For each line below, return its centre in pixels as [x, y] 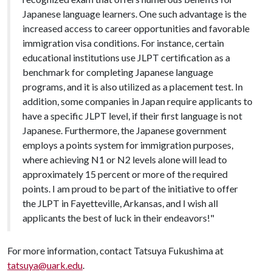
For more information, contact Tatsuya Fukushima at [115, 250]
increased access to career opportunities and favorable [136, 28]
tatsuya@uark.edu [45, 265]
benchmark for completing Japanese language [118, 72]
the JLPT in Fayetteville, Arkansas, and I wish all [120, 203]
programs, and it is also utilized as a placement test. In [133, 86]
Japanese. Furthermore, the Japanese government [124, 130]
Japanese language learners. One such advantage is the [134, 13]
